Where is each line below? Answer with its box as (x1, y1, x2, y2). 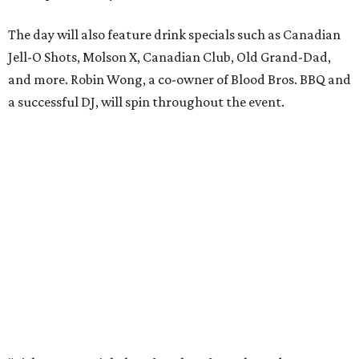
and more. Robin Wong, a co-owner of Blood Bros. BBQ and (8, 71, 351, 88)
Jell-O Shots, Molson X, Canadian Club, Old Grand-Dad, (8, 49, 331, 66)
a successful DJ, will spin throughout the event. (8, 94, 284, 111)
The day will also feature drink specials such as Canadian (8, 26, 341, 43)
